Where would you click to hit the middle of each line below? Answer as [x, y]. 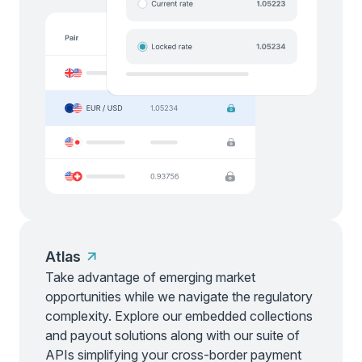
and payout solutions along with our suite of [173, 335]
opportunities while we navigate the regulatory [179, 296]
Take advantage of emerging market [150, 277]
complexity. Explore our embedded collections [179, 316]
